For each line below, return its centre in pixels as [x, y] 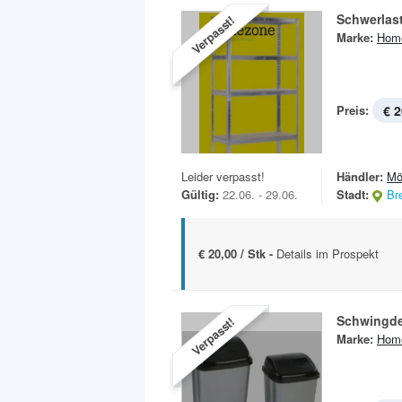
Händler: [360, 177]
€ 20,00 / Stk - [237, 254]
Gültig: [200, 195]
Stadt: [353, 195]
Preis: [353, 110]
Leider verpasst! [223, 177]
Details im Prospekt [328, 254]
